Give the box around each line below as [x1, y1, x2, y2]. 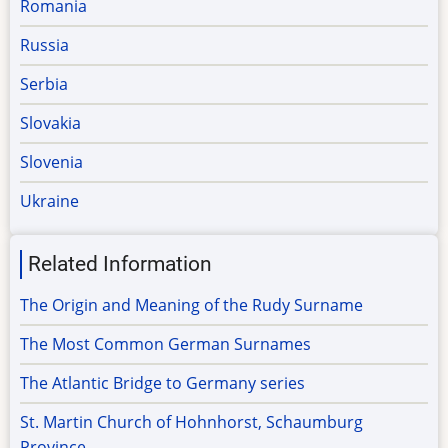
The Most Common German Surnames [20, 333, 311, 356]
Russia [20, 34, 69, 57]
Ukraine [20, 190, 79, 213]
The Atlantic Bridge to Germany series [20, 372, 305, 395]
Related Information [28, 252, 212, 277]
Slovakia [20, 112, 81, 135]
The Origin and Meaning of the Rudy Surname [20, 294, 363, 317]
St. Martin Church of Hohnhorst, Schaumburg [20, 411, 363, 434]
